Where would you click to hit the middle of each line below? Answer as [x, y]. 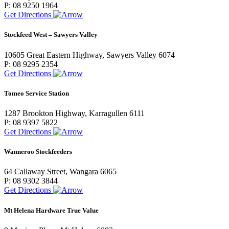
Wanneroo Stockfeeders [38, 152]
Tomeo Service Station [37, 93]
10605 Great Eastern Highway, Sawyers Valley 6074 [89, 55]
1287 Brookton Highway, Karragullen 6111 [74, 113]
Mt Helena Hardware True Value [51, 210]
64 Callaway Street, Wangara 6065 [60, 172]
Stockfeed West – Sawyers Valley [51, 35]
